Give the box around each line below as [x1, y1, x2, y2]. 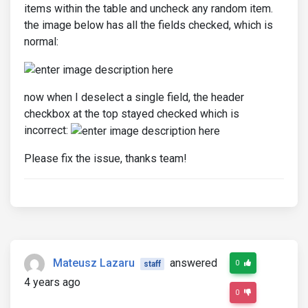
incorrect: [24, 123, 71, 137]
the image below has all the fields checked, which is [24, 19, 273, 32]
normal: [24, 35, 58, 48]
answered [169, 256, 217, 269]
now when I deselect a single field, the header [24, 90, 244, 104]
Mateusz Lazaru [53, 256, 135, 269]
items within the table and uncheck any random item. [24, 2, 273, 15]
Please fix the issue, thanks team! [24, 151, 187, 165]
